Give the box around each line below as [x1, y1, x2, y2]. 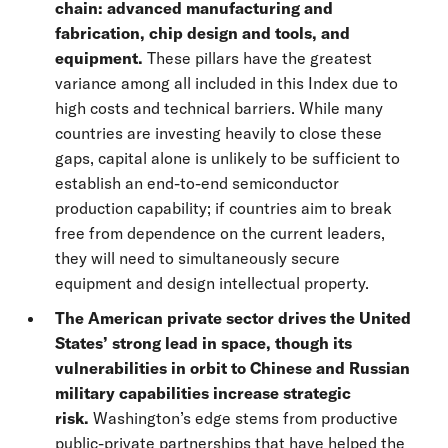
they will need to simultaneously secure [55, 248, 340, 268]
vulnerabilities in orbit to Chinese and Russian [55, 358, 410, 378]
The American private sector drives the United [55, 308, 411, 328]
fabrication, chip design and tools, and [55, 23, 350, 43]
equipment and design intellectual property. [55, 273, 369, 293]
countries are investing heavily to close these [55, 123, 382, 143]
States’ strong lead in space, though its [55, 333, 352, 353]
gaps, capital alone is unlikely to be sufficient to [55, 148, 400, 168]
